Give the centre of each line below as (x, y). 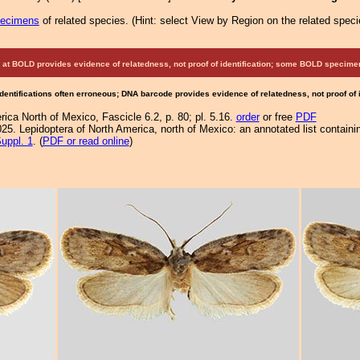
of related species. (85, 20)
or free (277, 117)
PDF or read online (86, 141)
